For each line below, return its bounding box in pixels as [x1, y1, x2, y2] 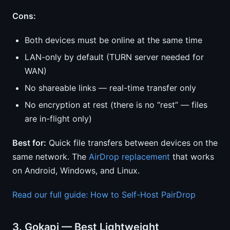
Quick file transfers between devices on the [46, 138, 218, 148]
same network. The [12, 151, 89, 162]
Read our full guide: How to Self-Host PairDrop [12, 189, 196, 200]
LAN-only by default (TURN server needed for [25, 52, 204, 62]
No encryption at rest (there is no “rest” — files [25, 100, 207, 110]
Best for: [12, 138, 46, 148]
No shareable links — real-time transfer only [25, 83, 196, 93]
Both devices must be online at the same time [25, 35, 202, 45]
